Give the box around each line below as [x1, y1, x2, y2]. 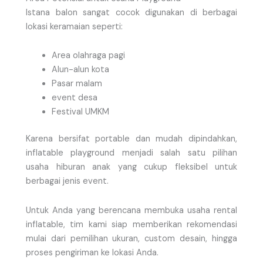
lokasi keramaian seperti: [26, 21, 123, 32]
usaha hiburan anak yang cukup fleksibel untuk [26, 161, 237, 173]
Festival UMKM [51, 106, 109, 118]
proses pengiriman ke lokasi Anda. [26, 247, 159, 258]
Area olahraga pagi [51, 50, 125, 62]
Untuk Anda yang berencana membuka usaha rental [26, 204, 237, 216]
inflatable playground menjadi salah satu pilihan [26, 147, 237, 159]
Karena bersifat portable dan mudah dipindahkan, [26, 133, 237, 145]
